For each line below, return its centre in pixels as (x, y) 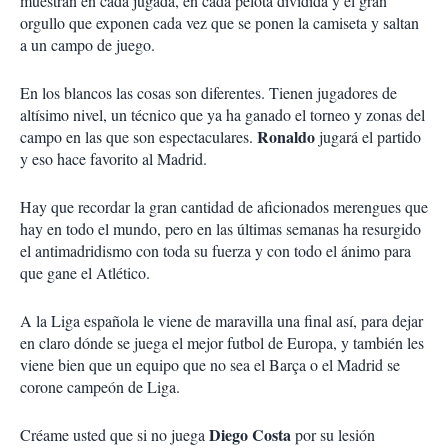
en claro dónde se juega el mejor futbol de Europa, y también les (222, 342)
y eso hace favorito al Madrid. (113, 158)
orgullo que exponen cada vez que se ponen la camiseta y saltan (219, 22)
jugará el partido (370, 136)
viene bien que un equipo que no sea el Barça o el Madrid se (210, 364)
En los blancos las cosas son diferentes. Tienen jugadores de (208, 92)
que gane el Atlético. (85, 272)
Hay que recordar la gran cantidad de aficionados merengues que (224, 206)
